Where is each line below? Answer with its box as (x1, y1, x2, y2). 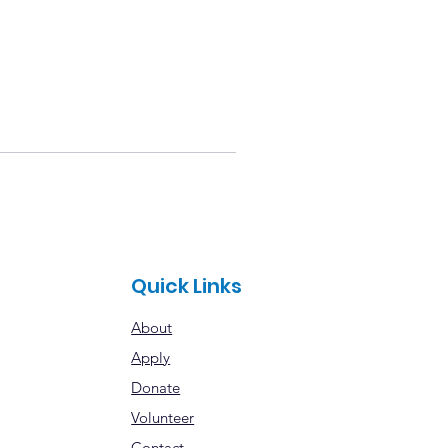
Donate (131, 378, 181, 397)
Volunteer (131, 408, 195, 427)
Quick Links (131, 272, 243, 300)
